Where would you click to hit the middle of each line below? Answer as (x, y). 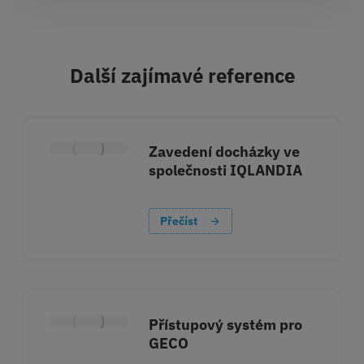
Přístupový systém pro (226, 325)
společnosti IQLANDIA (226, 171)
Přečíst (179, 221)
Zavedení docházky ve (225, 152)
